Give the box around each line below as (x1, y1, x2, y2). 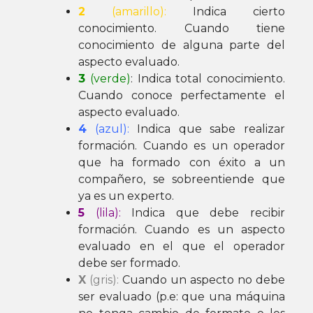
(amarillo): (85, 5, 166, 19)
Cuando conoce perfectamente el (78, 89, 285, 103)
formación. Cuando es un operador (78, 139, 285, 153)
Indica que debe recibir (120, 206, 286, 220)
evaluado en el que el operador (78, 240, 285, 254)
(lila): (85, 206, 121, 220)
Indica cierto (166, 5, 285, 19)
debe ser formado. (78, 256, 180, 270)
